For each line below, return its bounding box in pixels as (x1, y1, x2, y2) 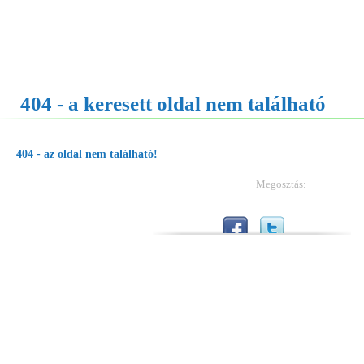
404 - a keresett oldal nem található (20, 93, 326, 115)
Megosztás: (256, 178, 306, 190)
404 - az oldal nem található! (16, 148, 158, 160)
